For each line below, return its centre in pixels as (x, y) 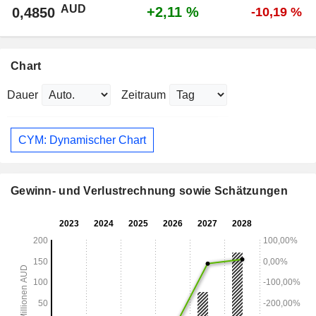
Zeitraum (144, 95)
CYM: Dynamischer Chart (82, 140)
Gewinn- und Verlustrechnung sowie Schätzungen (149, 191)
